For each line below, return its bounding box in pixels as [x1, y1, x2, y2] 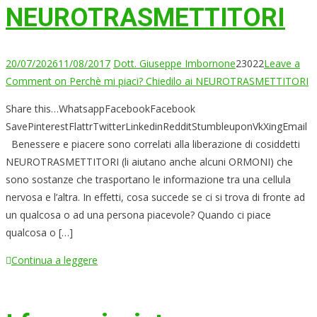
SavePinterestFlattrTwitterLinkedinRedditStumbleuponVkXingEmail [6, 120, 307, 134]
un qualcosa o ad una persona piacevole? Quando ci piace [6, 208, 271, 222]
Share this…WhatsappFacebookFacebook [6, 102, 195, 116]
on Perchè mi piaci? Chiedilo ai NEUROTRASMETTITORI [52, 74, 309, 88]
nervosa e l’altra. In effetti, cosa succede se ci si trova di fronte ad [6, 190, 305, 204]
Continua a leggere [11, 253, 98, 267]
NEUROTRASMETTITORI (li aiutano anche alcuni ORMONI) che [6, 155, 293, 169]
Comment [6, 74, 52, 88]
